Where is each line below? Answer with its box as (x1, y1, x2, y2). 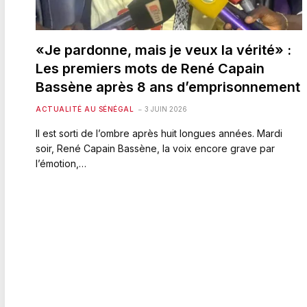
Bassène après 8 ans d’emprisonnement (36, 78, 300, 95)
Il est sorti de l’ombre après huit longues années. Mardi (36, 127, 282, 139)
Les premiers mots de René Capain (36, 60, 265, 77)
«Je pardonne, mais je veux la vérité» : (36, 41, 291, 58)
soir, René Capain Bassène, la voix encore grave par (36, 142, 275, 154)
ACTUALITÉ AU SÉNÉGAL (36, 104, 134, 113)
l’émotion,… (36, 157, 86, 169)
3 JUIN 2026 (145, 104, 187, 113)
